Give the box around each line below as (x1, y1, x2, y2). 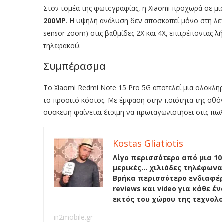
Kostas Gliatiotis (113, 137, 183, 150)
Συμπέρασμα (43, 59, 106, 73)
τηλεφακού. (43, 41, 81, 51)
